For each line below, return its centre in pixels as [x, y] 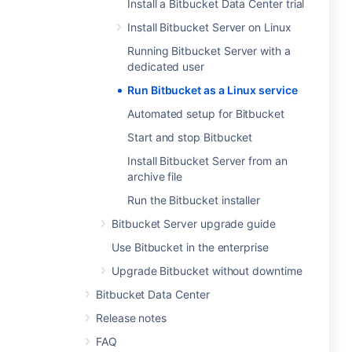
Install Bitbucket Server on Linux [209, 27]
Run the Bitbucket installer [194, 200]
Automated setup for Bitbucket [206, 114]
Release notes [132, 318]
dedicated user [166, 66]
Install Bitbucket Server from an [207, 161]
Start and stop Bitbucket [190, 137]
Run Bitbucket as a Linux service [213, 90]
